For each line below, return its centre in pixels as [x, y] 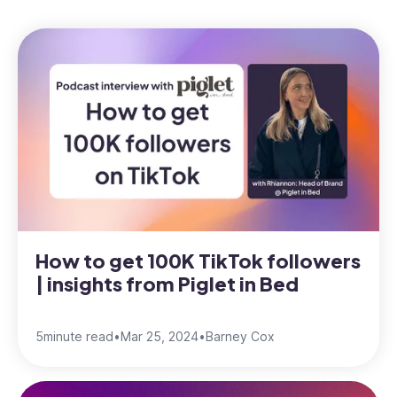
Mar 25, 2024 [160, 337]
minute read [78, 337]
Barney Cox [240, 337]
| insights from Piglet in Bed [167, 284]
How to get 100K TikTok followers [198, 261]
